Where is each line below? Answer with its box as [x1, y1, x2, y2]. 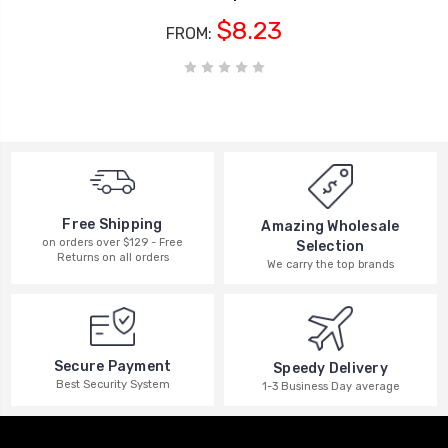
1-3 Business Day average [261, 379, 400, 393]
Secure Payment [53, 357, 172, 375]
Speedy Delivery [273, 359, 388, 377]
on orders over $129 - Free [42, 236, 183, 250]
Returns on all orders [56, 251, 169, 265]
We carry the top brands [267, 257, 394, 271]
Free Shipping [62, 216, 163, 234]
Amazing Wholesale [261, 217, 400, 235]
